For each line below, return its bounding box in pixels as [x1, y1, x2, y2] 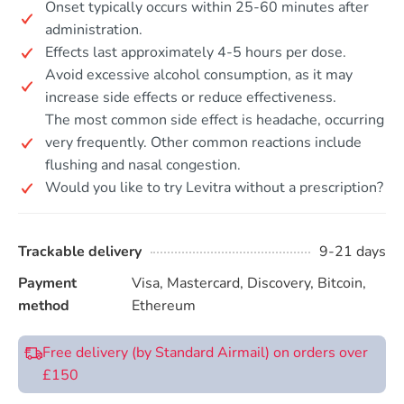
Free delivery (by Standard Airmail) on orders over [42, 343, 368, 363]
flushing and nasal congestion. [45, 155, 241, 175]
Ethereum [132, 296, 197, 316]
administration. [45, 20, 142, 40]
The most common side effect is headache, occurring [45, 110, 384, 130]
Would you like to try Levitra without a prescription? [45, 178, 383, 197]
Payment [18, 273, 77, 293]
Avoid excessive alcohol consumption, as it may [45, 65, 353, 85]
